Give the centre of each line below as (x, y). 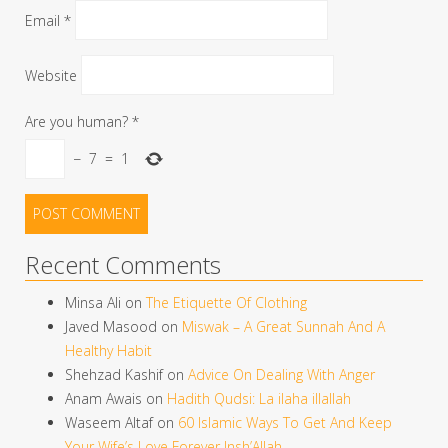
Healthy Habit (108, 350)
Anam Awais (103, 398)
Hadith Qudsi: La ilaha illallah (259, 398)
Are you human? (76, 121)
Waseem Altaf (109, 422)
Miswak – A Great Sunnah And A (283, 326)
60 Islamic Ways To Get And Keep (285, 422)
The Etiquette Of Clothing (226, 302)
